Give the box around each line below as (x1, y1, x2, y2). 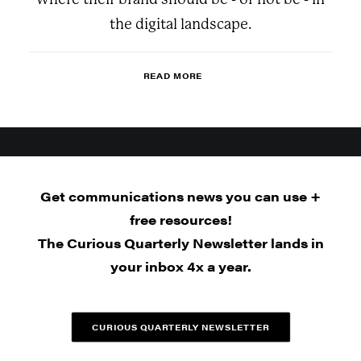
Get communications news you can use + (40, 187, 321, 205)
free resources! (129, 210, 232, 229)
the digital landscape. (109, 16, 252, 32)
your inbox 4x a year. (110, 257, 251, 276)
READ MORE (143, 69, 203, 82)
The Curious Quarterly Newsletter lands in (37, 234, 324, 252)
